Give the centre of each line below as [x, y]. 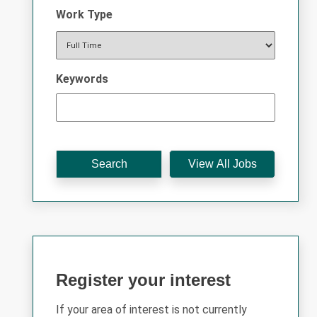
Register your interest [143, 280]
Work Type [84, 15]
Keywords [82, 79]
